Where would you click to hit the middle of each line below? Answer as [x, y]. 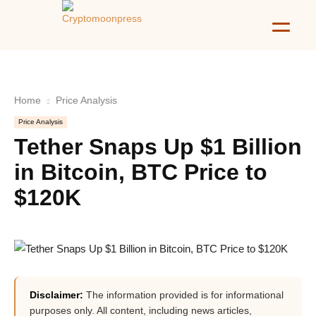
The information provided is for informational [183, 295]
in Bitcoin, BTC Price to [141, 172]
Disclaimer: [56, 295]
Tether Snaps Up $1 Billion [158, 147]
